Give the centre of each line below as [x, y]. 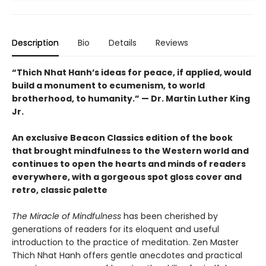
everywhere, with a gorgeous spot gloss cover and [127, 177]
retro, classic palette [60, 190]
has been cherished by [170, 216]
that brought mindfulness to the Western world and [130, 151]
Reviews [172, 43]
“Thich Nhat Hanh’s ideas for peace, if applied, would [132, 73]
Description [35, 43]
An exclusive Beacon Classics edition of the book [122, 138]
